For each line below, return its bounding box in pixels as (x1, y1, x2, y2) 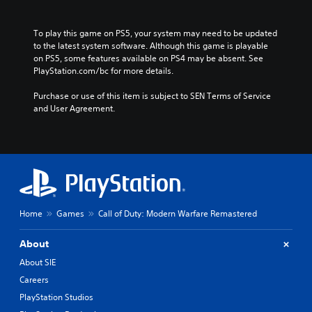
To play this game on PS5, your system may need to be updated (33, 27, 277, 39)
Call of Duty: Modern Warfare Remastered (98, 208, 257, 219)
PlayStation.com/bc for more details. (33, 65, 173, 77)
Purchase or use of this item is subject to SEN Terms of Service (33, 90, 271, 102)
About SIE (19, 256, 56, 268)
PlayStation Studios (19, 291, 93, 303)
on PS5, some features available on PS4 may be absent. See (33, 52, 263, 64)
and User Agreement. (33, 102, 115, 114)
